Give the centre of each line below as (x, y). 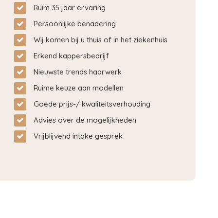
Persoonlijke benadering (75, 24)
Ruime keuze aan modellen (79, 88)
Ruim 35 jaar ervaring (70, 8)
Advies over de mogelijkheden (85, 120)
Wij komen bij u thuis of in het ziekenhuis (100, 40)
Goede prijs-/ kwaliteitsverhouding (92, 104)
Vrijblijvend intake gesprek (78, 136)
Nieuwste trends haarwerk (78, 72)
